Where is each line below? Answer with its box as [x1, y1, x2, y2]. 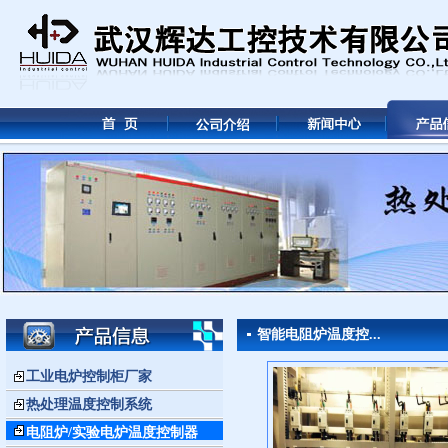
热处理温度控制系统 [26, 397, 152, 412]
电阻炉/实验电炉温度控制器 [26, 425, 198, 440]
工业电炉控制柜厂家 [26, 369, 152, 384]
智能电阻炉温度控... [257, 327, 381, 342]
